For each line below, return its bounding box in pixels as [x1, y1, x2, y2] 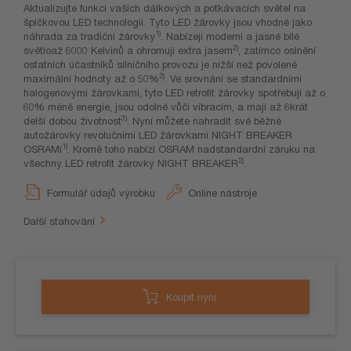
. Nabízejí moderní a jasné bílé [161, 30, 299, 43]
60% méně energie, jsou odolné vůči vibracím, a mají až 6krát [24, 100, 308, 114]
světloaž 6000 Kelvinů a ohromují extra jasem [24, 44, 233, 57]
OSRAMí [24, 143, 62, 156]
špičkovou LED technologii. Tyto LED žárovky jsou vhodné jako [24, 16, 312, 29]
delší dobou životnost [24, 114, 121, 128]
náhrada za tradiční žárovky [24, 30, 155, 43]
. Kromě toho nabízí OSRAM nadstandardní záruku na [67, 143, 315, 156]
